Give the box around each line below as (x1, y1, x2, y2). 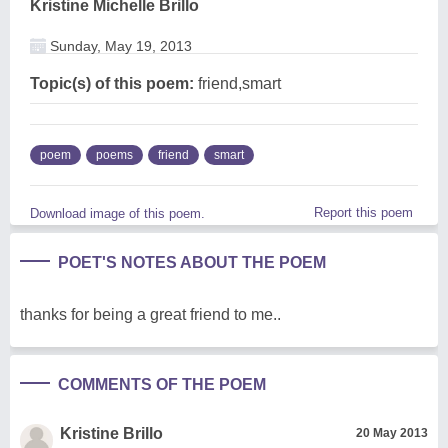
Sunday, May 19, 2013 (46, 37, 192, 54)
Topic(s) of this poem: (30, 74, 194, 92)
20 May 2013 (356, 425, 428, 440)
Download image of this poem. (30, 205, 205, 221)
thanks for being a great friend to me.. (20, 305, 281, 323)
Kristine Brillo (60, 424, 163, 442)
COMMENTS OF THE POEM (58, 375, 266, 393)
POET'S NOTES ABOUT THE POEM (58, 253, 326, 271)
